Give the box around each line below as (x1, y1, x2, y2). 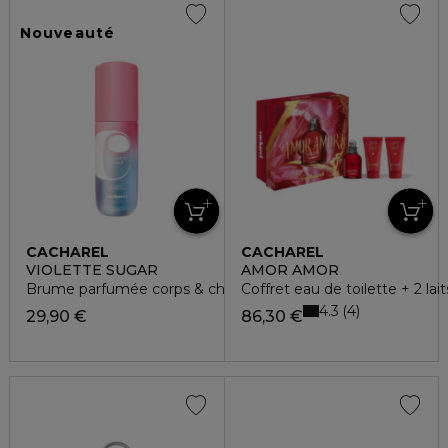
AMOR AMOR (240, 261, 339, 280)
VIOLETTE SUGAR (26, 261, 158, 280)
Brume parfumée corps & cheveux (26, 280, 267, 299)
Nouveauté (20, 24, 116, 43)
